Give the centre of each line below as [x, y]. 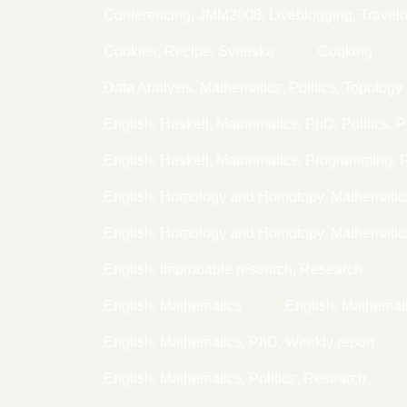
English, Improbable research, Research [233, 269]
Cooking [345, 51]
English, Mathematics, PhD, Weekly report [239, 342]
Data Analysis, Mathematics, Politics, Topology [253, 87]
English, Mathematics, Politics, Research [235, 378]
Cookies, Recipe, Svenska [189, 51]
